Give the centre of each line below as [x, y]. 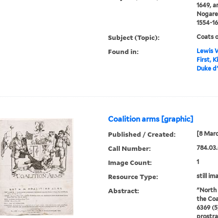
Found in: [124, 52]
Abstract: [124, 191]
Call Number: [130, 148]
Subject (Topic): [134, 37]
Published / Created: [142, 134]
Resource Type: [133, 177]
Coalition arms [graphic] [151, 119]
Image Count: [130, 163]
